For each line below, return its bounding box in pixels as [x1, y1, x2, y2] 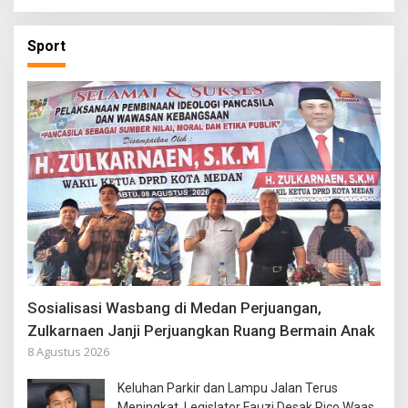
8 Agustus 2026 [27, 344, 109, 361]
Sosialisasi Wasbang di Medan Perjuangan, [27, 298, 321, 317]
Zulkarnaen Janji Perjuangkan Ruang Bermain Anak [27, 321, 375, 340]
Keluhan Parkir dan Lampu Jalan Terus [117, 381, 338, 396]
